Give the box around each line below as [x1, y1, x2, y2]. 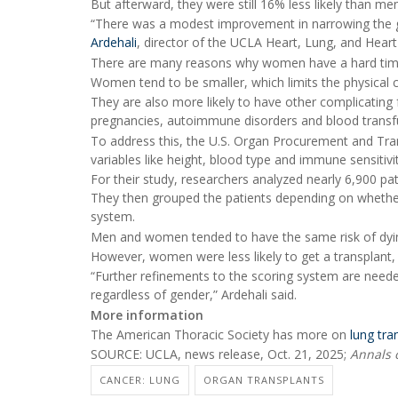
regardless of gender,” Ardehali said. [91, 286, 297, 304]
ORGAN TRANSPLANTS [203, 372, 324, 386]
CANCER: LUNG [99, 372, 180, 386]
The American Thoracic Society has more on [91, 326, 350, 344]
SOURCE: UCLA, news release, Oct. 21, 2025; [91, 346, 350, 363]
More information [91, 306, 203, 323]
